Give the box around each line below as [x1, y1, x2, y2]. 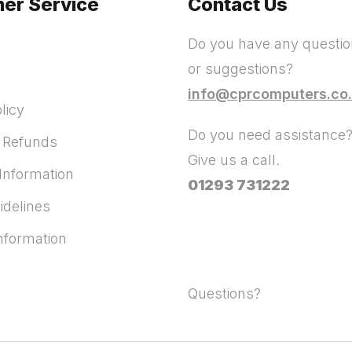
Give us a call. [187, 152, 280, 168]
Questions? [187, 285, 261, 302]
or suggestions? [187, 60, 293, 77]
